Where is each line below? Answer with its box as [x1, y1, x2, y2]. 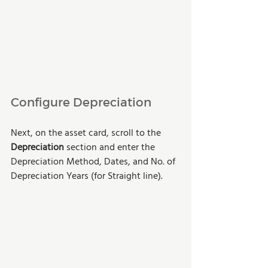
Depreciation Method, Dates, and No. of [11, 154, 178, 170]
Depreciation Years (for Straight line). [11, 169, 163, 185]
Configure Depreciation [11, 95, 151, 109]
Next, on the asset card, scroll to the [11, 126, 163, 142]
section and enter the [66, 140, 157, 156]
